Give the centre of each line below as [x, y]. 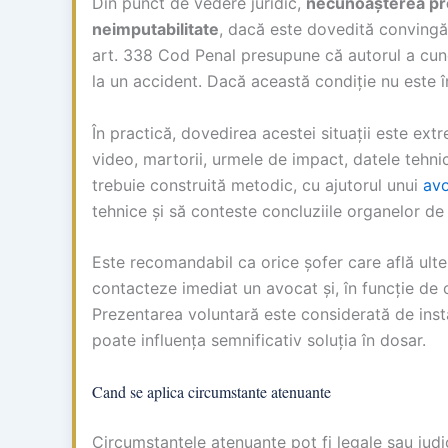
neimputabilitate [155, 29]
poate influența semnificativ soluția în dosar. [259, 340]
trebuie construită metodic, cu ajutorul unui [257, 184]
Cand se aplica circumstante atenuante [211, 391]
